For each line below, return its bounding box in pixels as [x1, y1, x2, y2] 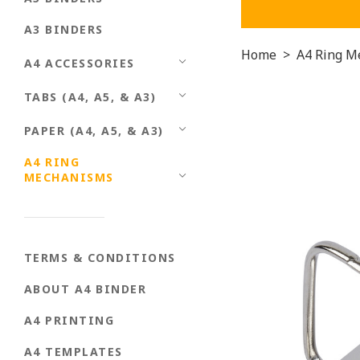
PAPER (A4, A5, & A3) [24, 122, 164, 138]
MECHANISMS [24, 169, 114, 185]
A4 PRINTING [24, 312, 115, 328]
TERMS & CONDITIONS [24, 249, 176, 265]
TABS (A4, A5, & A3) [24, 88, 157, 104]
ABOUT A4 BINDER [24, 280, 147, 297]
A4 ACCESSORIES [24, 55, 135, 71]
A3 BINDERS [24, 21, 104, 37]
